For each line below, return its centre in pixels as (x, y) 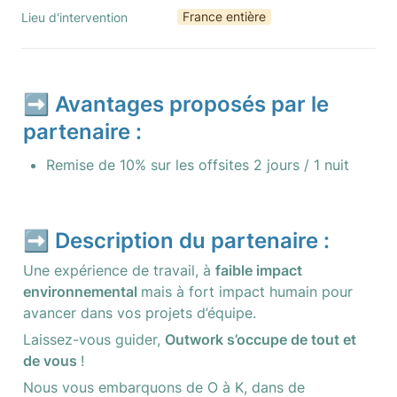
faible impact (259, 270)
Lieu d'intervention (74, 17)
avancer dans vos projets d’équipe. (140, 313)
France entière (224, 16)
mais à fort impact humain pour (247, 292)
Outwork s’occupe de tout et (261, 339)
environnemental (82, 292)
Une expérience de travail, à (119, 270)
